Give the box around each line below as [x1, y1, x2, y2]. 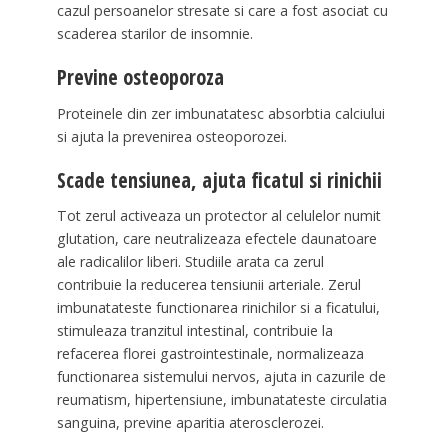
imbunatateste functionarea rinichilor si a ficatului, [56, 298, 380, 318]
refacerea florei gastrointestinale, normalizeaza [56, 344, 364, 364]
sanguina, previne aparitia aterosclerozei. [56, 413, 324, 433]
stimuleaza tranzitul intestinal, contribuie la [56, 321, 333, 341]
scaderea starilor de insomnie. [56, 24, 253, 44]
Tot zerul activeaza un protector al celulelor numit [56, 206, 381, 226]
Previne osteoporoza [56, 62, 224, 91]
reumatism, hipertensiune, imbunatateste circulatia [56, 390, 387, 410]
